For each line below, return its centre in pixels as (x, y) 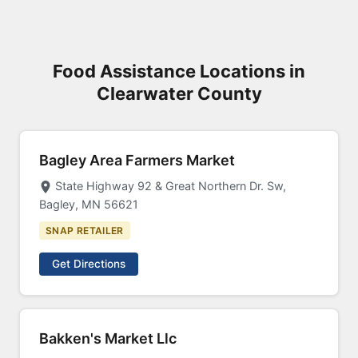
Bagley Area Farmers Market (137, 160)
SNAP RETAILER (85, 231)
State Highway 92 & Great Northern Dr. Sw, (171, 186)
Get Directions (89, 264)
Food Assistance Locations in (179, 71)
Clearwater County (179, 93)
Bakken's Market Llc (108, 338)
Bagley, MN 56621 (89, 204)
